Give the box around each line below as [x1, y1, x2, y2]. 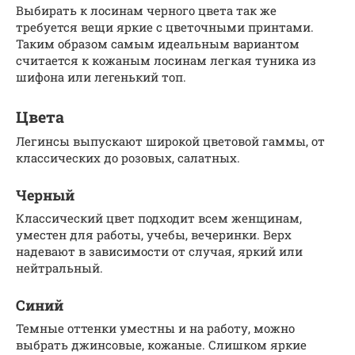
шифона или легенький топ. [16, 68, 186, 85]
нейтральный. [16, 259, 103, 276]
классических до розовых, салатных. [16, 149, 240, 166]
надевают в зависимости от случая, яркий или [16, 242, 303, 259]
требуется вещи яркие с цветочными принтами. [16, 18, 314, 35]
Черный [16, 185, 74, 204]
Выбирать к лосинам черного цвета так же [16, 2, 277, 18]
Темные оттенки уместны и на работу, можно [16, 319, 295, 336]
